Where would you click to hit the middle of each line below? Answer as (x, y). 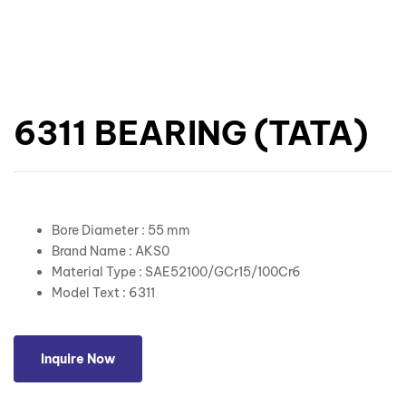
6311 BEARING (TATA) (191, 134)
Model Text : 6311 (103, 293)
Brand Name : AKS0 (111, 251)
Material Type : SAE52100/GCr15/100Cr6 (176, 272)
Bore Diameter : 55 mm (121, 231)
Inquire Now (78, 359)
